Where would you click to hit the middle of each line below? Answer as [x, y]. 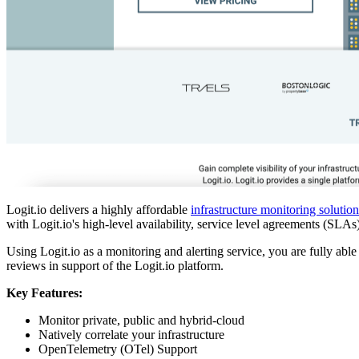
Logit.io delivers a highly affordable [99, 210]
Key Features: [44, 293]
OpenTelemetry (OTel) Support [118, 349]
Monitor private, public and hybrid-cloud [141, 321]
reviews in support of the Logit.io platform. [115, 266]
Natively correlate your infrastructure [131, 335]
